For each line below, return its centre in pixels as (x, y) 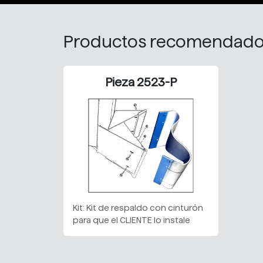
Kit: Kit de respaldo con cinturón (138, 208)
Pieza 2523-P (141, 82)
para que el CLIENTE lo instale (131, 220)
